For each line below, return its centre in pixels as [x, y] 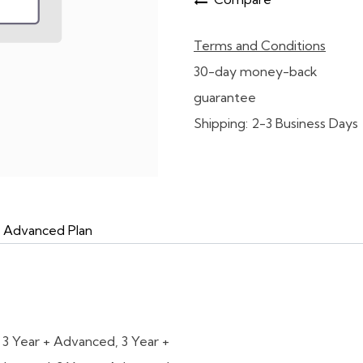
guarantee [225, 97]
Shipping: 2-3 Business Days [276, 123]
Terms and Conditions [260, 45]
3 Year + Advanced [59, 341]
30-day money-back [256, 71]
